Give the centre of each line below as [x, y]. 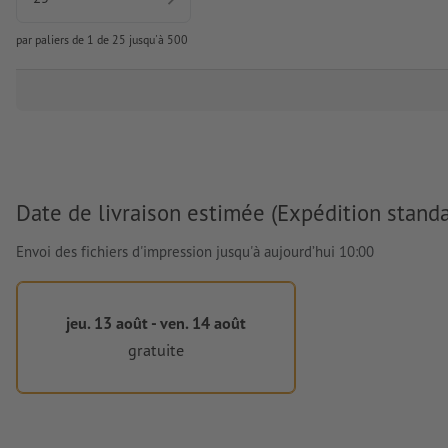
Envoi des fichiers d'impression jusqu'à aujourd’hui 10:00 [195, 252]
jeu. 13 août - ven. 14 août [155, 323]
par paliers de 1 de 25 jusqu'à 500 [102, 40]
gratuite [155, 349]
